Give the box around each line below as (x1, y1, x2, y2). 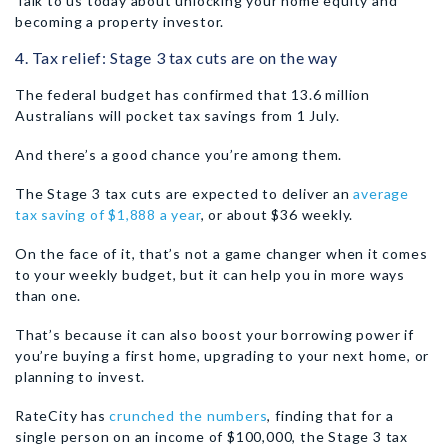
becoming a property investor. (15, 13, 225, 30)
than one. (15, 287, 82, 304)
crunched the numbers (109, 407, 268, 424)
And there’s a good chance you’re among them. (15, 146, 343, 163)
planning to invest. (15, 368, 146, 385)
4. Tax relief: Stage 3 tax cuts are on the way (15, 48, 338, 67)
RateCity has (15, 407, 110, 424)
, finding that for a (267, 407, 394, 424)
